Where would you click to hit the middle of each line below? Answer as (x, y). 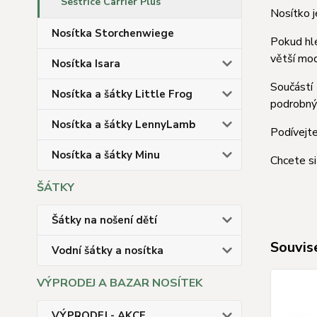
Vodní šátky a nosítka (108, 250)
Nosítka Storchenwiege (113, 33)
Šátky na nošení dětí (104, 220)
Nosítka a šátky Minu (106, 155)
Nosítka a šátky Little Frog (122, 94)
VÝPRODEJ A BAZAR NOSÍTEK (120, 283)
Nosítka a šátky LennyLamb (123, 125)
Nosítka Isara (86, 64)
